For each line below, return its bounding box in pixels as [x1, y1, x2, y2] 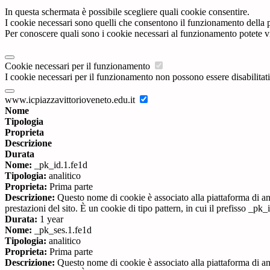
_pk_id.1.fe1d [32, 160, 87, 171]
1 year [37, 214, 63, 225]
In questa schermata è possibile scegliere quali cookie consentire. [5, 7, 250, 17]
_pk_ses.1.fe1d [32, 225, 92, 236]
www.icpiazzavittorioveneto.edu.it [5, 95, 137, 105]
